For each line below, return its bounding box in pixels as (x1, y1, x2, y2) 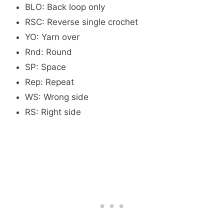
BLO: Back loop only (25, 2, 105, 12)
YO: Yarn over (25, 32, 79, 42)
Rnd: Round (25, 47, 72, 57)
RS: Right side (25, 107, 81, 117)
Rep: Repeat (25, 77, 74, 87)
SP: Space (25, 62, 66, 72)
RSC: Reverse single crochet (25, 17, 138, 27)
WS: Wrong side (25, 92, 88, 102)
